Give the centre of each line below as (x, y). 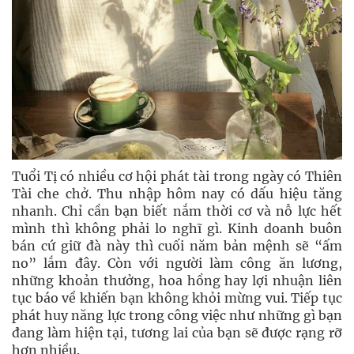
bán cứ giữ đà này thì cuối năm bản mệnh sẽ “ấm (177, 246)
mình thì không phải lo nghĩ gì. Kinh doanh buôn (177, 228)
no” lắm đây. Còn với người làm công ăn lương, (177, 263)
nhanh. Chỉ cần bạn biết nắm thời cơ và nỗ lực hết (177, 211)
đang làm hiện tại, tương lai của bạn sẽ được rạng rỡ (177, 333)
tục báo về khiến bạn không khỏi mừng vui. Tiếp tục (177, 298)
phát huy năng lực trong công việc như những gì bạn (177, 315)
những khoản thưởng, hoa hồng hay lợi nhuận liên (177, 281)
